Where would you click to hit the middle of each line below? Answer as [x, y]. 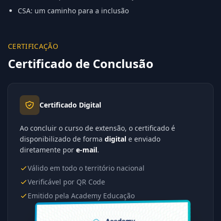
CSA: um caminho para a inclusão [73, 11]
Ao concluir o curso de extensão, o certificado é [97, 128]
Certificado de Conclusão [81, 63]
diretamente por [48, 150]
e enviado [143, 139]
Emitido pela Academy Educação [81, 196]
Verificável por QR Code [66, 182]
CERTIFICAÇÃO [33, 46]
